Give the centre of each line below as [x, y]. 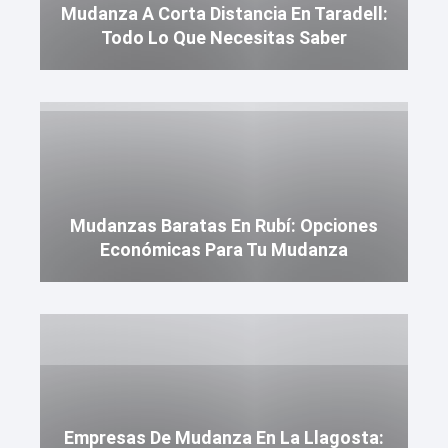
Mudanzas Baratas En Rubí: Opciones [224, 225]
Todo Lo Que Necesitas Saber [224, 37]
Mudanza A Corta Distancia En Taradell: [224, 13]
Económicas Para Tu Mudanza [224, 249]
